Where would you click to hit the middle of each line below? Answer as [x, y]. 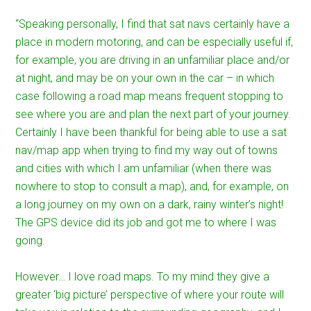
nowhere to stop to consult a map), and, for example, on [152, 186]
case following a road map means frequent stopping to [150, 96]
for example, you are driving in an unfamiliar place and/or [153, 60]
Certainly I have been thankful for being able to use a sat [151, 132]
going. [31, 241]
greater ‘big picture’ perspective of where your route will [150, 295]
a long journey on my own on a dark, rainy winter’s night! [150, 204]
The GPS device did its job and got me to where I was [146, 222]
